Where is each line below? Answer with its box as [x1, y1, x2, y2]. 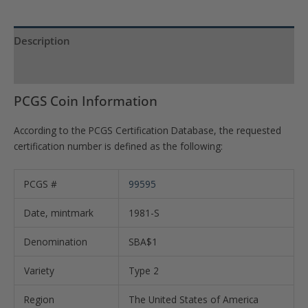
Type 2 [128, 264, 159, 278]
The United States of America [128, 293, 258, 307]
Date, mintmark [23, 206, 93, 220]
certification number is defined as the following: [14, 140, 223, 153]
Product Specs [14, 62, 82, 76]
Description [14, 33, 70, 47]
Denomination [23, 235, 87, 249]
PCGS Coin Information [14, 92, 157, 111]
